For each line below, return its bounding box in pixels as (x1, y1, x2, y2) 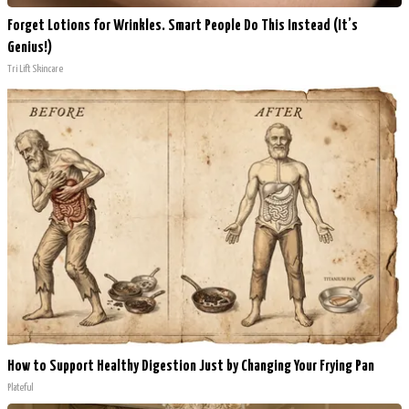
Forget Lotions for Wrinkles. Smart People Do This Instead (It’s (7, 18, 358, 35)
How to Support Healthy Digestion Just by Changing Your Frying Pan (7, 359, 374, 375)
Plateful (7, 383, 33, 393)
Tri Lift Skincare (7, 64, 63, 75)
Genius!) (7, 40, 52, 57)
